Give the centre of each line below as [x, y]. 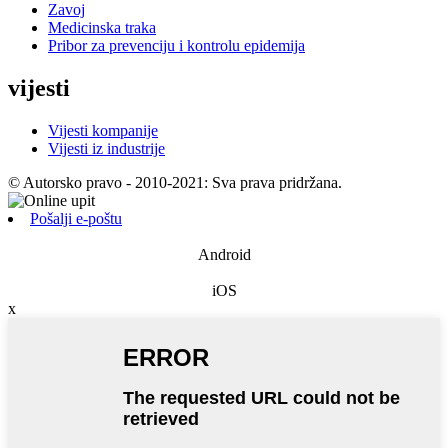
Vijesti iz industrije [106, 148]
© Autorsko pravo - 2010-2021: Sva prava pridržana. [175, 182]
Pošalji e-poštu [76, 218]
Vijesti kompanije [103, 130]
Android [224, 254]
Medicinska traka [102, 27]
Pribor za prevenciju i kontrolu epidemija [176, 45]
